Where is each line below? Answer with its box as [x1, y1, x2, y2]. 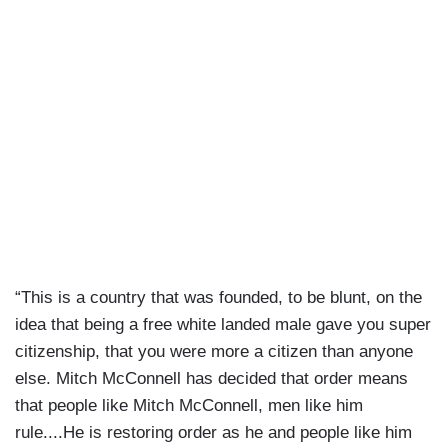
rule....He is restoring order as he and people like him [15, 422, 412, 442]
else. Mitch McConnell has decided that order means [15, 368, 408, 388]
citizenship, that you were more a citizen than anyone [15, 341, 413, 361]
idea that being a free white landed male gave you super [15, 314, 431, 334]
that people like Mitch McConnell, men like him [15, 395, 363, 415]
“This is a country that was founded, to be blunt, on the [15, 287, 422, 307]
